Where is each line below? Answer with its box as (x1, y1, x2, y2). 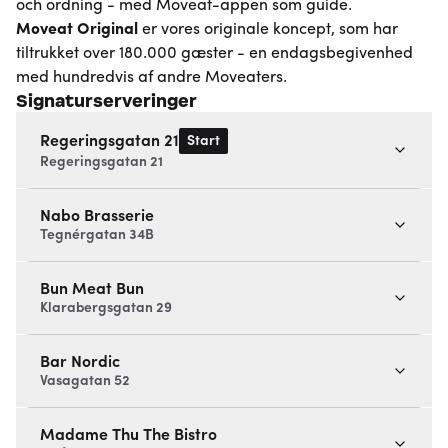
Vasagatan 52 (40, 373, 130, 389)
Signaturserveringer (16, 89, 197, 112)
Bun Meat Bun (40, 281, 144, 298)
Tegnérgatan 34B (40, 227, 154, 243)
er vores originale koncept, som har (142, 21, 398, 38)
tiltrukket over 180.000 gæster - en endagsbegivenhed (16, 45, 413, 62)
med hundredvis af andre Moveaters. (16, 69, 287, 86)
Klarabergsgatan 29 (40, 300, 172, 316)
